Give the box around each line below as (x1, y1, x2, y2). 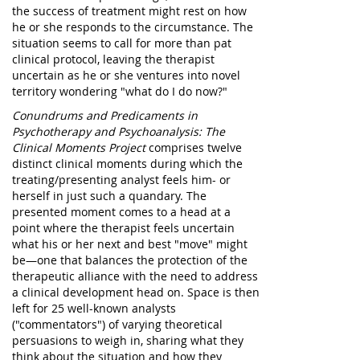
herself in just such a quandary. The (12, 188, 207, 203)
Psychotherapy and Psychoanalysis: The (12, 124, 225, 139)
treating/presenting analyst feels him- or (12, 172, 231, 187)
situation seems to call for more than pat (12, 35, 231, 51)
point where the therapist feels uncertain (12, 220, 235, 235)
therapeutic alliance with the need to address (12, 268, 258, 284)
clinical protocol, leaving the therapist (12, 51, 215, 67)
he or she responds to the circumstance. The (12, 19, 253, 35)
